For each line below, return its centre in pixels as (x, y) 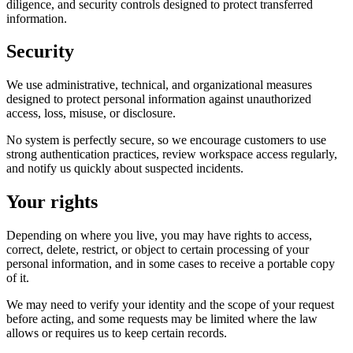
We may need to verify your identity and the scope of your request (170, 305)
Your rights (52, 202)
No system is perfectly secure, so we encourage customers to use (166, 140)
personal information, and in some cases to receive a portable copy (171, 264)
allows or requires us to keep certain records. (117, 333)
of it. (18, 278)
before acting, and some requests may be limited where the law (162, 319)
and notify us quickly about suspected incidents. (125, 169)
